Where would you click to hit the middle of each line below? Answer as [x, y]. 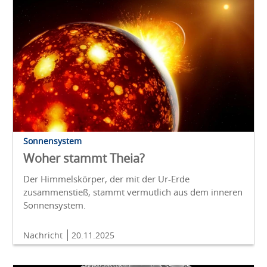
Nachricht [44, 235]
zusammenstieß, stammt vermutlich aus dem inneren [133, 192]
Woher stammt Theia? [84, 158]
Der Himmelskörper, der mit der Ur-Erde [106, 178]
